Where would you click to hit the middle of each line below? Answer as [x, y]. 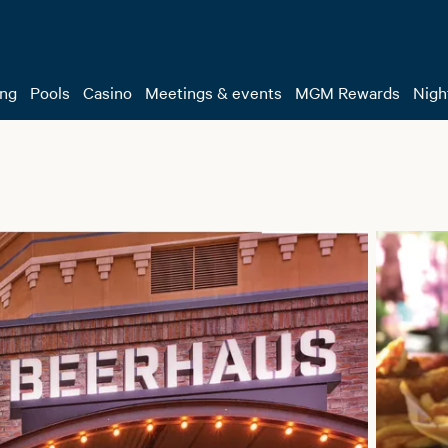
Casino [107, 92]
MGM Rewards [347, 92]
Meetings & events [213, 92]
